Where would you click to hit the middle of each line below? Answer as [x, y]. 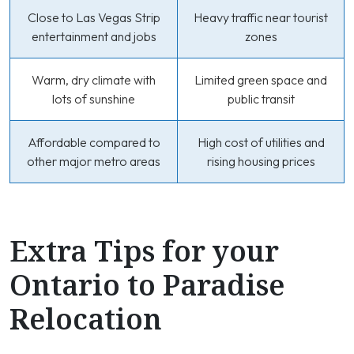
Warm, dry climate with [94, 80]
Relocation [86, 319]
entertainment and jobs [94, 36]
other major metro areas [94, 161]
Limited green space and [261, 80]
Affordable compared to [94, 142]
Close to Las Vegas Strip [94, 17]
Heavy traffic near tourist [261, 17]
